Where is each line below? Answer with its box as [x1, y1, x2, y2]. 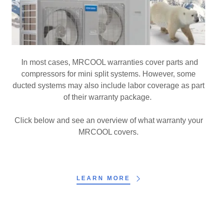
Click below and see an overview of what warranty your [14, 116, 203, 125]
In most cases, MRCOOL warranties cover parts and [19, 58, 198, 67]
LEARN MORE [76, 175, 130, 182]
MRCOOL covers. [78, 128, 139, 137]
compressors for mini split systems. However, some [21, 70, 196, 78]
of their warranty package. [63, 93, 154, 102]
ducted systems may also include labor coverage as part [13, 81, 204, 90]
